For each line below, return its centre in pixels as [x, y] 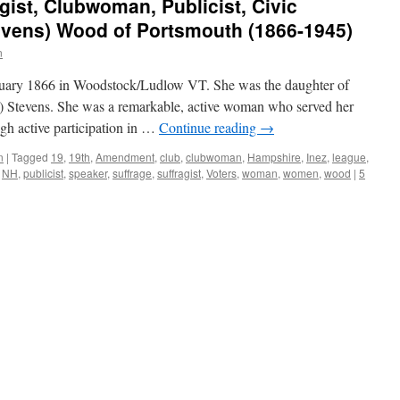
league [349, 157]
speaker [88, 173]
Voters [221, 173]
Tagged [30, 157]
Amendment [125, 157]
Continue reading [209, 127]
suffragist [179, 173]
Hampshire [274, 157]
